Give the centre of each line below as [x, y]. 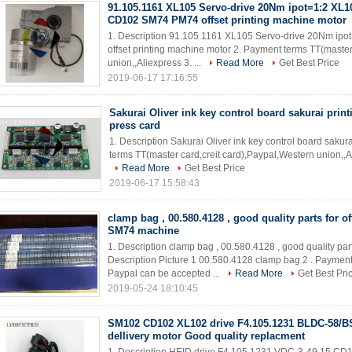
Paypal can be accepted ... [165, 273]
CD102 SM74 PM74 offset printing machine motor [227, 20]
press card [135, 125]
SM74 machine [143, 231]
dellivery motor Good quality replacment [206, 336]
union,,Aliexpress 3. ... [156, 63]
